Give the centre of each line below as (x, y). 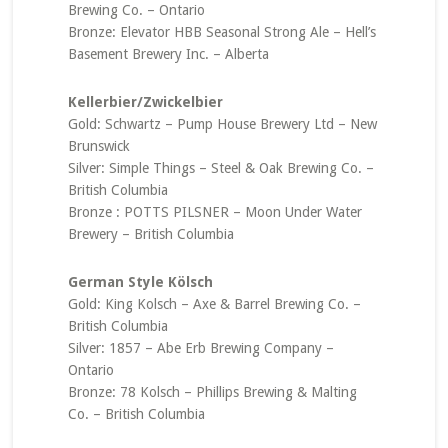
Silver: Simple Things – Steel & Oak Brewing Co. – (220, 168)
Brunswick (98, 146)
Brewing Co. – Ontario (136, 10)
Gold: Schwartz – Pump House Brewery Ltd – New (222, 124)
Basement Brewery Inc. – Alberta (168, 54)
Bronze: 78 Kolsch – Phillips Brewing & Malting (212, 392)
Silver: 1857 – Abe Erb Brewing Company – (200, 348)
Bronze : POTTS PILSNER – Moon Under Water (214, 212)
